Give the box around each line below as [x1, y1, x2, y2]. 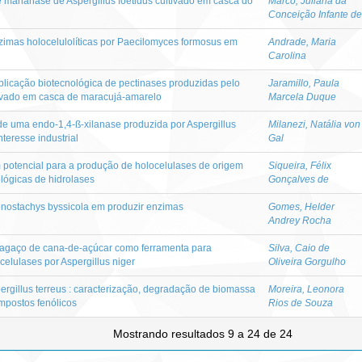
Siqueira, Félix [268, 159, 331, 171]
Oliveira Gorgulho [268, 255, 346, 267]
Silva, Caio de [268, 242, 330, 254]
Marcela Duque [268, 90, 336, 103]
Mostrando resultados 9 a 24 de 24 [112, 326, 296, 340]
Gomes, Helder [268, 200, 335, 213]
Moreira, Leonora [268, 283, 344, 295]
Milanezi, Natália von [268, 118, 360, 130]
